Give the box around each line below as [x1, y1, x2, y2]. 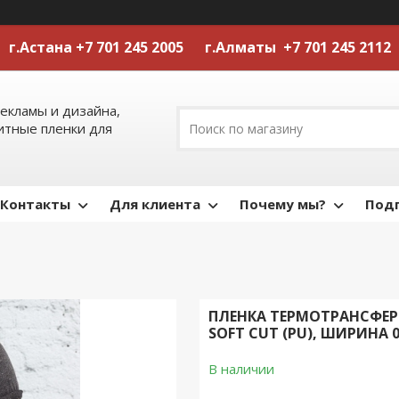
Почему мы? [240, 195, 326, 213]
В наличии [208, 360, 274, 378]
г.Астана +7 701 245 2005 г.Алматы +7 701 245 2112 [8, 37, 391, 57]
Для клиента [110, 195, 200, 213]
